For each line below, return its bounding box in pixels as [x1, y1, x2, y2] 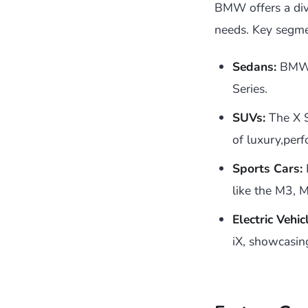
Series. [232, 80, 267, 98]
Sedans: [232, 58, 276, 76]
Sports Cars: [232, 160, 302, 177]
